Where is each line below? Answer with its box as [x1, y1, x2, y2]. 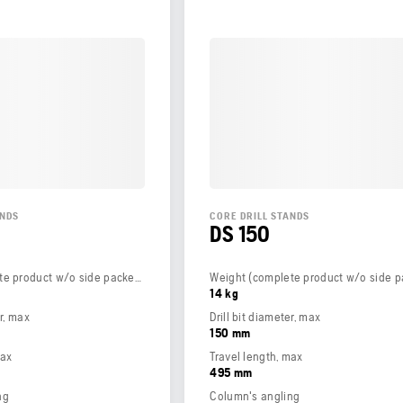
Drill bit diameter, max [210, 309, 321, 324]
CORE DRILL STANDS [210, 209, 310, 222]
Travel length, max [210, 348, 303, 363]
